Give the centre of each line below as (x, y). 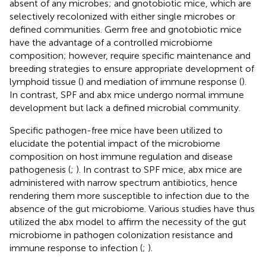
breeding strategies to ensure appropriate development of (132, 68)
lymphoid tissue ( (45, 81)
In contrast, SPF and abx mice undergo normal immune (127, 94)
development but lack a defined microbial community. (125, 107)
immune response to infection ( (76, 248)
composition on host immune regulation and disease (121, 156)
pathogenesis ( (40, 169)
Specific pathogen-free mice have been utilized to (116, 130)
